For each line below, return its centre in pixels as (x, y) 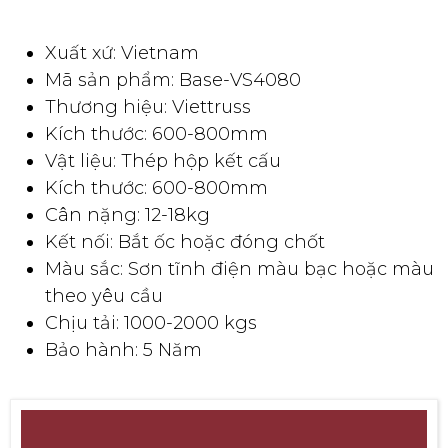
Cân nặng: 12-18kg (127, 214)
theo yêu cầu (104, 295)
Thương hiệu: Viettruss (148, 106)
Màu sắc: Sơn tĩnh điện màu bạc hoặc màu (239, 268)
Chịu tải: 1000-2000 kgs (151, 322)
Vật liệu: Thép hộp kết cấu (163, 160)
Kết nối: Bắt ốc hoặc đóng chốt (185, 241)
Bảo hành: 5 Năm (123, 349)
